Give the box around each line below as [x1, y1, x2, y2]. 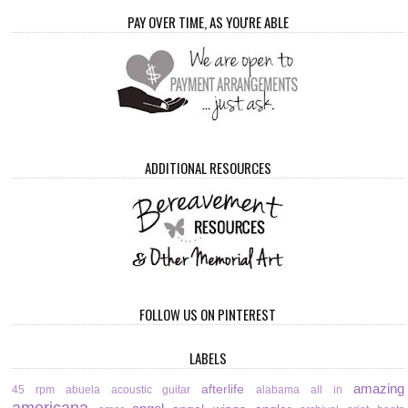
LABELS [189, 347, 227, 368]
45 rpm [12, 383, 56, 397]
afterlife [201, 382, 245, 397]
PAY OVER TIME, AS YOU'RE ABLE [127, 12, 289, 33]
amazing [352, 381, 404, 397]
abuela [65, 383, 100, 397]
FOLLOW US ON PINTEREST [139, 303, 277, 324]
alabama [256, 383, 301, 397]
